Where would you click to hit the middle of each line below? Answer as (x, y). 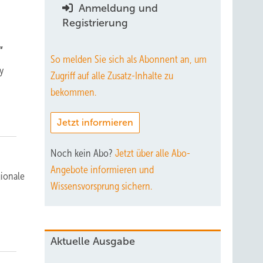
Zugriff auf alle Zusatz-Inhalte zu (112, 76)
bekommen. (73, 92)
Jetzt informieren (95, 122)
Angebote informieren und (102, 170)
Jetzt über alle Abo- (153, 153)
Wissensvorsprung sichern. (101, 186)
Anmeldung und (117, 8)
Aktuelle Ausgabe (93, 241)
